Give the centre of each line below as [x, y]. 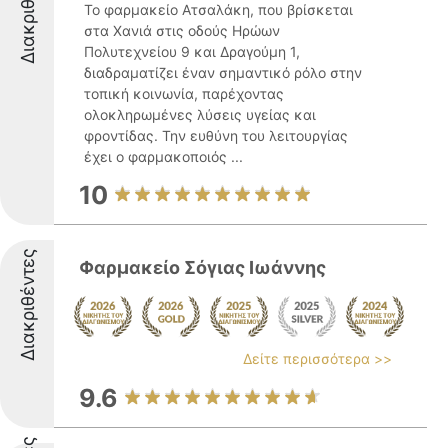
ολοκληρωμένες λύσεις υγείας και [200, 114]
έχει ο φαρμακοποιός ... [163, 156]
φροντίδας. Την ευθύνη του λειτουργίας [216, 135]
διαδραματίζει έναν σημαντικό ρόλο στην [223, 72]
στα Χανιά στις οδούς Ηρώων [182, 30]
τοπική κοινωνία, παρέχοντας [184, 93]
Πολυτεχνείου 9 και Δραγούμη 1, [192, 51]
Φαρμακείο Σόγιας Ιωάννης [202, 267]
